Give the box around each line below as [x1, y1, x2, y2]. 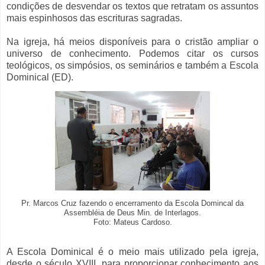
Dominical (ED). [7, 72, 73, 82]
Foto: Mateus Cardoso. [93, 218, 172, 227]
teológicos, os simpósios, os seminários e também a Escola [7, 60, 258, 70]
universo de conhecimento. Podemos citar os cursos [7, 48, 258, 59]
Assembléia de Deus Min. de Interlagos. [64, 208, 201, 217]
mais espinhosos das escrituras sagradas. [7, 12, 182, 23]
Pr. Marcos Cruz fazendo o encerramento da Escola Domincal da [21, 199, 244, 208]
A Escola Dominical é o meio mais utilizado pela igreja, [7, 246, 258, 257]
